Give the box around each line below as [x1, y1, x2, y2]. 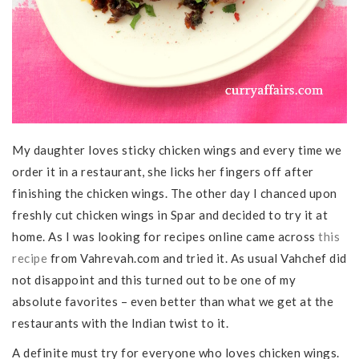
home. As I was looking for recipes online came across [12, 228, 318, 244]
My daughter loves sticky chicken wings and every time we [12, 142, 341, 157]
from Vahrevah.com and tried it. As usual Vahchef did [47, 250, 347, 265]
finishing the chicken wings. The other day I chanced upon [12, 185, 337, 200]
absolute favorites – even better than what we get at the [12, 293, 333, 309]
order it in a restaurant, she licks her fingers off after [12, 163, 314, 179]
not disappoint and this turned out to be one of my [12, 272, 296, 287]
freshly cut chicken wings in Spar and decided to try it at [12, 207, 328, 222]
